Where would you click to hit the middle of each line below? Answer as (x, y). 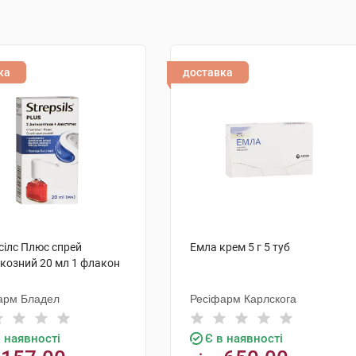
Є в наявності (244, 339)
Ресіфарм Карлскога (243, 299)
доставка (208, 72)
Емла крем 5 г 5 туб (240, 247)
